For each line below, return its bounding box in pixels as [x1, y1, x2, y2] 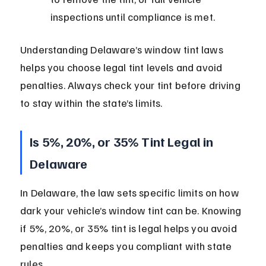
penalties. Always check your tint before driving [20, 78, 243, 92]
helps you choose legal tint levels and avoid [20, 61, 225, 74]
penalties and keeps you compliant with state [20, 239, 235, 253]
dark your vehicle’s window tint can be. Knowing [20, 204, 244, 217]
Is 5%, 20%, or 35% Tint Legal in [30, 133, 216, 150]
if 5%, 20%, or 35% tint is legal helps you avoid [20, 221, 239, 235]
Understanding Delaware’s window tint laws [20, 43, 226, 56]
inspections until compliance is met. [50, 10, 215, 24]
